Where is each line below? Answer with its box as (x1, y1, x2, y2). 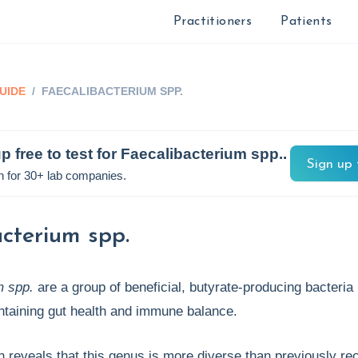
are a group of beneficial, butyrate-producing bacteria (34, 280, 354, 295)
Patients (280, 15, 332, 28)
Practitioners (173, 15, 253, 28)
